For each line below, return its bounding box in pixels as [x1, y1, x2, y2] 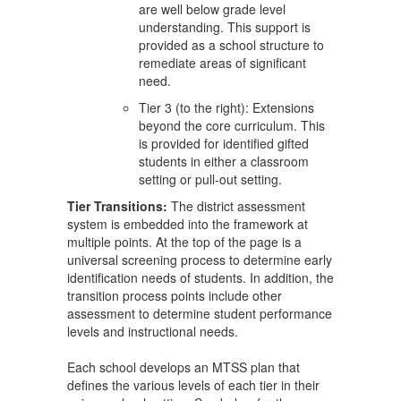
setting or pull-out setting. [139, 170, 282, 188]
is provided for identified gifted [139, 134, 309, 152]
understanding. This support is [139, 18, 311, 36]
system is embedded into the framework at [67, 215, 308, 233]
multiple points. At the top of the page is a [67, 233, 302, 251]
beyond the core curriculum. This [139, 116, 325, 134]
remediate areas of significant [139, 54, 306, 72]
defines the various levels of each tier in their [67, 376, 320, 394]
